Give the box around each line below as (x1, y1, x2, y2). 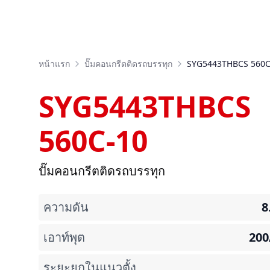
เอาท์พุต (43, 229, 85, 245)
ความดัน (43, 199, 89, 215)
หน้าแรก (39, 58, 70, 69)
